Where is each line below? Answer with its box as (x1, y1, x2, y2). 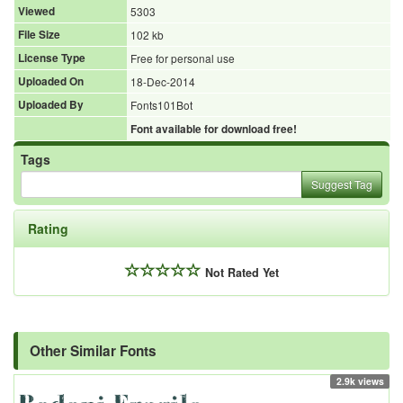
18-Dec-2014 (130, 74, 195, 90)
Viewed (18, 4, 55, 20)
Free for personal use (130, 50, 235, 67)
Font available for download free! (130, 121, 297, 138)
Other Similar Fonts (30, 341, 157, 362)
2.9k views (336, 373, 384, 388)
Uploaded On (18, 74, 84, 90)
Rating (28, 219, 68, 238)
